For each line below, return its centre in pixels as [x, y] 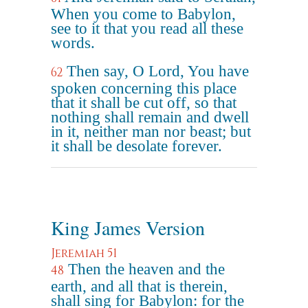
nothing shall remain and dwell [150, 117]
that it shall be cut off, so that [144, 103]
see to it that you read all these [147, 29]
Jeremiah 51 [84, 253]
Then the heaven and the [146, 269]
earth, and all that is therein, [139, 286]
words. [73, 43]
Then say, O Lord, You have [158, 71]
